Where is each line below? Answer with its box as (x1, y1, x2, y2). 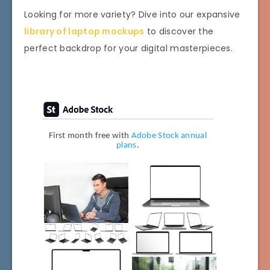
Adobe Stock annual (131, 131, 207, 141)
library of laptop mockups (24, 25, 145, 38)
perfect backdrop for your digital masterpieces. (24, 42, 233, 55)
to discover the (144, 25, 214, 38)
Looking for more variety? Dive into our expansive (24, 8, 240, 21)
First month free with (48, 131, 131, 141)
